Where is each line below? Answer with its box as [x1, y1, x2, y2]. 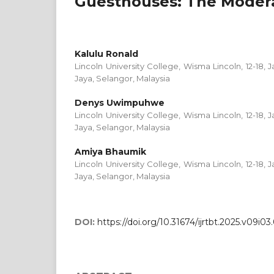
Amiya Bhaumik [75, 146, 146, 157]
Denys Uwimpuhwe [75, 97, 165, 108]
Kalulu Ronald [75, 48, 138, 59]
